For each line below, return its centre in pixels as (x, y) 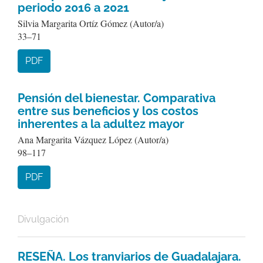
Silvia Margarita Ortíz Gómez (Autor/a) (91, 23)
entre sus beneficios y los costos (108, 111)
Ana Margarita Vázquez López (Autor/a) (93, 139)
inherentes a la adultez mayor (101, 124)
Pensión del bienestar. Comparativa (117, 98)
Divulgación (43, 219)
